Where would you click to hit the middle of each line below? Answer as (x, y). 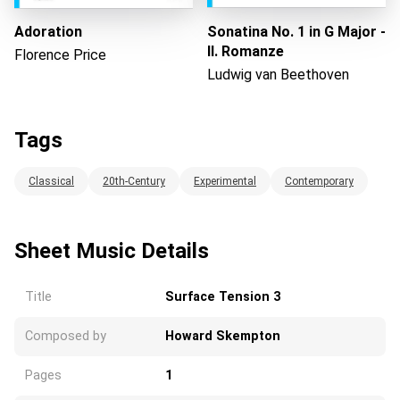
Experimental (225, 181)
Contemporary (319, 181)
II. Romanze (246, 51)
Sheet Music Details (112, 250)
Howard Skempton (223, 336)
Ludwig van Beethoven (278, 74)
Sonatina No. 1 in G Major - (296, 31)
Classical (51, 181)
